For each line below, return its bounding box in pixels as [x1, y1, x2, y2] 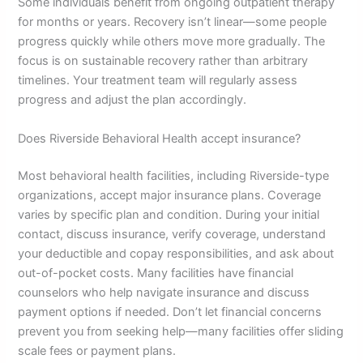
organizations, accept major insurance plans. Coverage [18, 187, 322, 203]
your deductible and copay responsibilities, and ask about [18, 246, 335, 261]
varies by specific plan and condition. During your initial [18, 207, 320, 222]
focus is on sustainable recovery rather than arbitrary [18, 53, 309, 69]
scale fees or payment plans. [18, 343, 177, 358]
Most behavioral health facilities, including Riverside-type [18, 168, 330, 183]
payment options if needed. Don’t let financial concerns [18, 304, 322, 319]
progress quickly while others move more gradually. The [18, 34, 326, 49]
